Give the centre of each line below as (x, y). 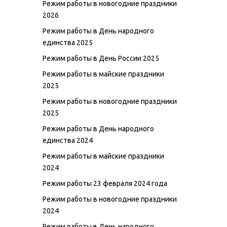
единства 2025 (68, 42)
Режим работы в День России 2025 (101, 58)
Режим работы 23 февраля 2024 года (105, 183)
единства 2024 (68, 140)
